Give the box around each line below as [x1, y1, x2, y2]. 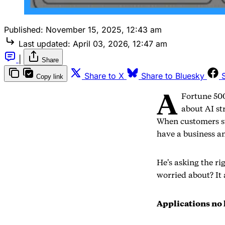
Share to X [84, 70, 124, 81]
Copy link [36, 72, 63, 80]
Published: [4, 24, 43, 35]
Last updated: [19, 38, 70, 49]
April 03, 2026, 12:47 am [73, 38, 167, 49]
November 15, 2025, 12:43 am [46, 24, 162, 35]
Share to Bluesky [141, 70, 204, 81]
